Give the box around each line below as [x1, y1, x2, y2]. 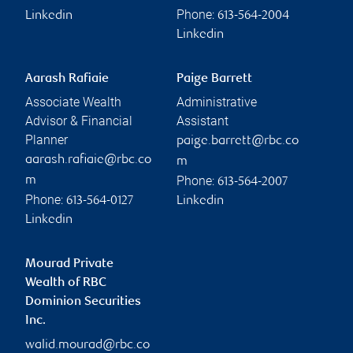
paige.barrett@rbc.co [176, 134, 299, 148]
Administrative [176, 94, 257, 110]
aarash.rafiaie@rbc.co [25, 153, 151, 167]
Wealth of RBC [25, 276, 106, 290]
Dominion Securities [25, 295, 141, 309]
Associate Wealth [25, 94, 121, 110]
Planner [25, 132, 68, 147]
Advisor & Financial [25, 113, 132, 128]
